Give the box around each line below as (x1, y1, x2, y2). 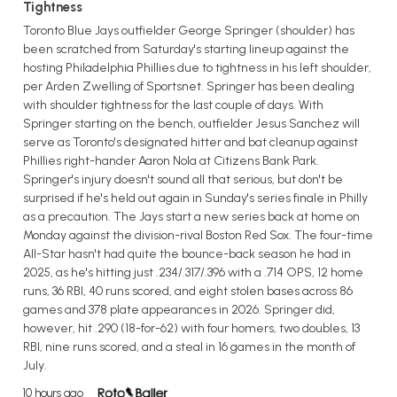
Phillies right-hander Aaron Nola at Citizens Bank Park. (23, 152, 319, 168)
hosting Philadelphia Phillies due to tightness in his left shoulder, (23, 59, 371, 75)
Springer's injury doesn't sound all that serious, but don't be (23, 171, 343, 187)
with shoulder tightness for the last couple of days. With (23, 97, 323, 113)
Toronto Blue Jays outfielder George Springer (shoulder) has (23, 22, 354, 38)
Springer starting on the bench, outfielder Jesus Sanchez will (23, 115, 360, 131)
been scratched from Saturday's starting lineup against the (23, 41, 349, 57)
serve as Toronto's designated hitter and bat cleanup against (23, 134, 358, 150)
